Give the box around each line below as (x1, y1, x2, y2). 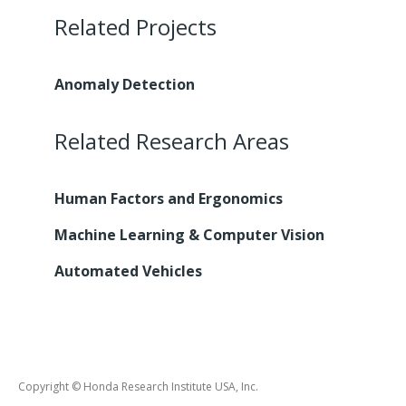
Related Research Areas (54, 125, 289, 156)
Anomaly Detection (54, 73, 195, 94)
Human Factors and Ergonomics (54, 188, 283, 208)
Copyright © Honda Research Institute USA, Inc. (18, 378, 258, 394)
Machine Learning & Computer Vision (54, 224, 324, 245)
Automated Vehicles (54, 260, 202, 281)
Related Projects (54, 11, 217, 42)
